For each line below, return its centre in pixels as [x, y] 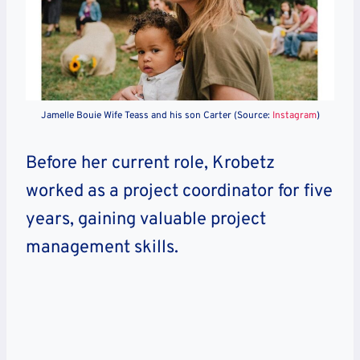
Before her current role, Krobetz [150, 163]
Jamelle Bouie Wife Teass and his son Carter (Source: [156, 115]
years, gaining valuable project [146, 219]
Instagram [294, 115]
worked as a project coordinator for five [179, 191]
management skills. [102, 247]
